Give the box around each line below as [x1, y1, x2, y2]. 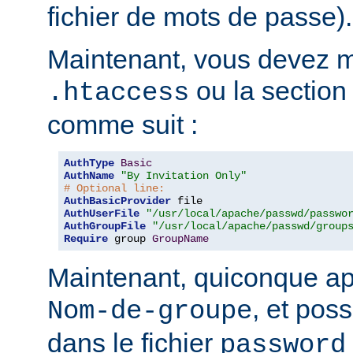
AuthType [64, 157, 114, 170]
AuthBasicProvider [64, 195, 171, 208]
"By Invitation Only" [121, 169, 247, 183]
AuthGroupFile [64, 220, 146, 233]
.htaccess [47, 78, 189, 109]
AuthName [64, 169, 114, 183]
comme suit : [47, 110, 198, 140]
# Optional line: [64, 182, 165, 195]
